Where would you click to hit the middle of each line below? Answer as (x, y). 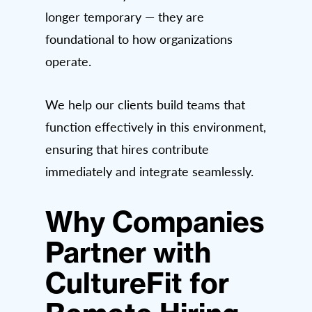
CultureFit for (137, 283)
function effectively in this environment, (156, 127)
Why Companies (155, 222)
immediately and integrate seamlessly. (149, 172)
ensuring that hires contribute (127, 149)
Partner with (128, 253)
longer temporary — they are (125, 17)
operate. (68, 62)
